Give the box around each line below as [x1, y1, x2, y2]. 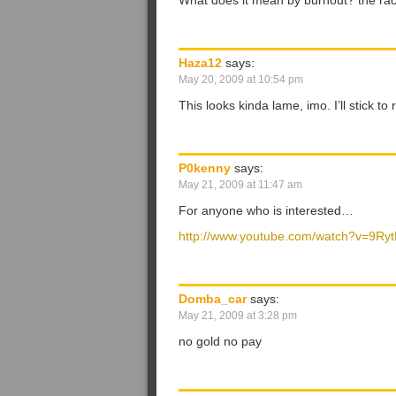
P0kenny [179, 161, 231, 175]
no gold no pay [179, 334, 262, 348]
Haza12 [179, 56, 222, 70]
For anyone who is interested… [179, 203, 354, 217]
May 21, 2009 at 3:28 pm [179, 309, 297, 322]
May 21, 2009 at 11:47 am [179, 179, 302, 191]
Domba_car [179, 292, 247, 306]
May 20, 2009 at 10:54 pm [179, 73, 303, 86]
